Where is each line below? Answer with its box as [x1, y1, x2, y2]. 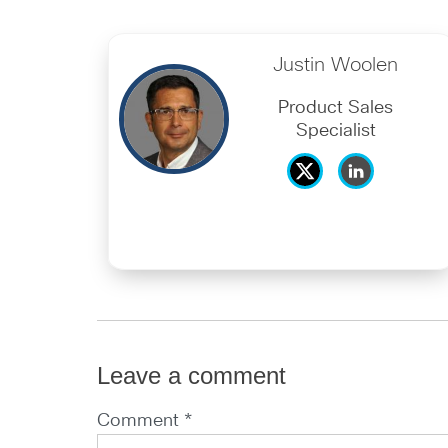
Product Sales [278, 98, 393, 117]
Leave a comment [97, 361, 287, 389]
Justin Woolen [273, 54, 398, 75]
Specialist [295, 121, 376, 140]
